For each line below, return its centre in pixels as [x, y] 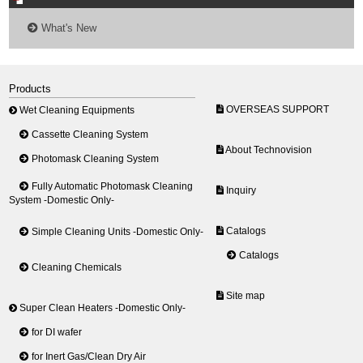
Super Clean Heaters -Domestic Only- [102, 307]
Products [30, 89]
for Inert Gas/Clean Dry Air [88, 356]
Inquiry [239, 190]
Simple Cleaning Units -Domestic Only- [117, 231]
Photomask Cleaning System [94, 158]
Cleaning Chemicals [76, 267]
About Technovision [267, 149]
